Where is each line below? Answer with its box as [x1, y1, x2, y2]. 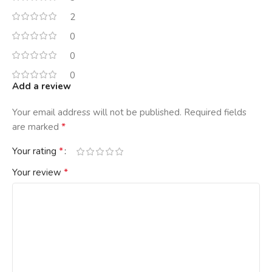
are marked [12, 121, 61, 134]
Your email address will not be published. [12, 106, 182, 119]
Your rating [12, 145, 59, 158]
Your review [12, 166, 64, 179]
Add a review [12, 80, 71, 93]
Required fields [184, 106, 246, 119]
